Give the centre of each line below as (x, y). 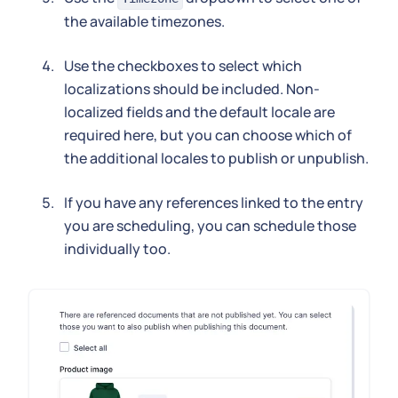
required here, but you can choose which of (208, 135)
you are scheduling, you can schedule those (210, 225)
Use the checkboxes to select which (183, 65)
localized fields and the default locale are (199, 111)
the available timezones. (144, 21)
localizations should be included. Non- (192, 88)
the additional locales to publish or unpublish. (216, 158)
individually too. (117, 248)
